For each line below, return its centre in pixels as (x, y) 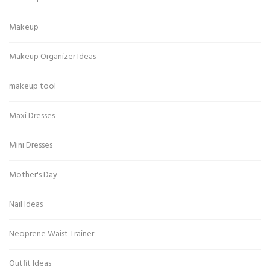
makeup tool (33, 87)
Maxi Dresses (32, 116)
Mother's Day (33, 175)
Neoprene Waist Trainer (52, 234)
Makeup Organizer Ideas (52, 57)
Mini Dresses (31, 146)
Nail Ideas (26, 205)
